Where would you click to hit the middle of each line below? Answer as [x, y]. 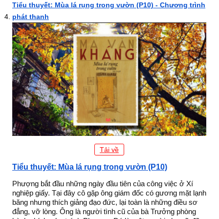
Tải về [109, 150]
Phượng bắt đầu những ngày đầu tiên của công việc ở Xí [103, 184]
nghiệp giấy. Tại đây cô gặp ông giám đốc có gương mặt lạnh [109, 193]
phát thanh [31, 17]
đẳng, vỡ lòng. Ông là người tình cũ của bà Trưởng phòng [104, 212]
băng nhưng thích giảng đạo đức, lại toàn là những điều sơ [105, 202]
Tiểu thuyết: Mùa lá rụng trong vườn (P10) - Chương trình [109, 5]
